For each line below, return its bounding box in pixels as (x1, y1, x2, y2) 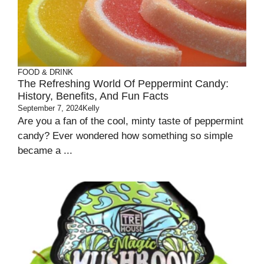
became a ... (18, 145, 72, 157)
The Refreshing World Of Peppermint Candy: (18, 78, 229, 90)
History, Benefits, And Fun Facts (18, 90, 169, 103)
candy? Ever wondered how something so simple (18, 130, 233, 142)
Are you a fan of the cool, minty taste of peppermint (18, 115, 243, 127)
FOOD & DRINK (18, 68, 73, 77)
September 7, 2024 (18, 104, 82, 113)
